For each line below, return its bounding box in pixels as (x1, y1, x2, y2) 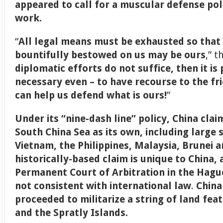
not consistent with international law (15, 180, 192, 192)
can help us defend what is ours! (15, 89, 167, 101)
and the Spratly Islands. (15, 207, 128, 219)
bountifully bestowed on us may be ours (15, 49, 206, 61)
